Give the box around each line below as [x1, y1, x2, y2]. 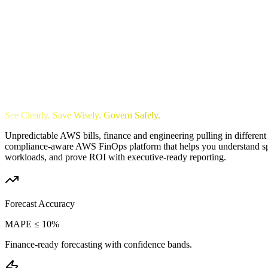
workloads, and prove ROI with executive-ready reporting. [5, 151, 226, 162]
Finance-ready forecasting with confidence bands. [5, 239, 192, 249]
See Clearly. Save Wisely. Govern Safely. [5, 109, 160, 120]
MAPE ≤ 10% [5, 218, 59, 229]
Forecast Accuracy [5, 198, 75, 209]
